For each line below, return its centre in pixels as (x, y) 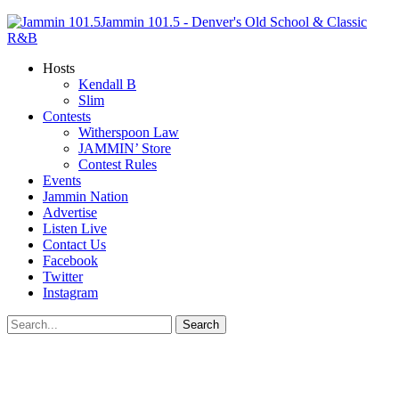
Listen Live (75, 228)
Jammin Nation (85, 196)
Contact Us (74, 244)
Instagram (70, 293)
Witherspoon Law (129, 132)
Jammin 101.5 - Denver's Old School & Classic (234, 22)
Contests (67, 116)
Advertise (70, 212)
